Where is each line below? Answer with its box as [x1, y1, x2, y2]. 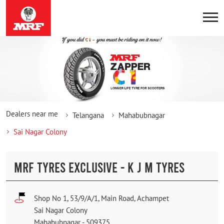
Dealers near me [6, 108, 58, 118]
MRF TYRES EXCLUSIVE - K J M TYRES [14, 158, 184, 175]
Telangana [72, 110, 104, 120]
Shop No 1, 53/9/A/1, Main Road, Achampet [34, 193, 169, 203]
